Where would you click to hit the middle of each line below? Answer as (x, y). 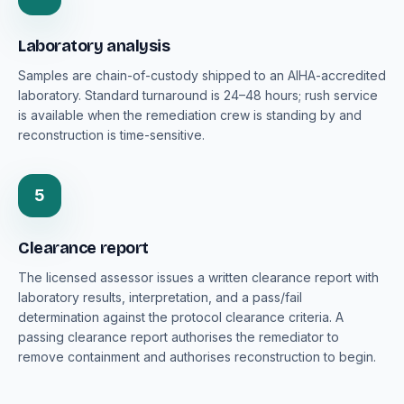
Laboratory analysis (94, 46)
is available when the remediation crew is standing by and (190, 115)
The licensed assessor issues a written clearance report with (198, 278)
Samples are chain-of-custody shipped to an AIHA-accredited (202, 76)
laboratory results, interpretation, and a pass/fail (160, 298)
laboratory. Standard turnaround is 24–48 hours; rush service (198, 96)
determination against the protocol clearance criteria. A (181, 317)
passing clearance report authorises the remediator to (179, 337)
